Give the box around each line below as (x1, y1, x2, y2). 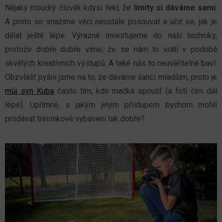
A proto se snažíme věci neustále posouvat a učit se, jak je (5, 17, 217, 27)
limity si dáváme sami (133, 3, 216, 13)
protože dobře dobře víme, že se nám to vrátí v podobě (5, 45, 217, 55)
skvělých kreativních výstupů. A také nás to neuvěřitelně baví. (5, 58, 217, 68)
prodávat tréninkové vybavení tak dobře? (5, 114, 145, 124)
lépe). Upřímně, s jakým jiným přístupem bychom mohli (5, 100, 217, 110)
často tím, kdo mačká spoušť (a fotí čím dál (54, 86, 218, 96)
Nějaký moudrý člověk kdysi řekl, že (5, 3, 134, 13)
